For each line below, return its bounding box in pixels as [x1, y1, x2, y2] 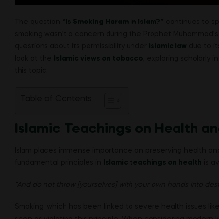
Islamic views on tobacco [54, 55, 143, 63]
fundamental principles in [15, 159, 103, 167]
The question [15, 19, 62, 26]
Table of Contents [20, 95, 92, 104]
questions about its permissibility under [15, 43, 149, 50]
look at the [15, 55, 54, 63]
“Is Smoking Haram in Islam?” [62, 19, 164, 26]
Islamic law [149, 43, 187, 50]
